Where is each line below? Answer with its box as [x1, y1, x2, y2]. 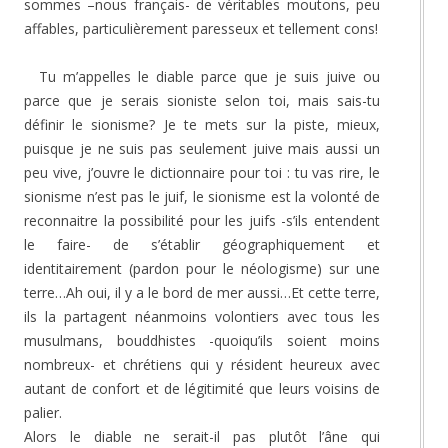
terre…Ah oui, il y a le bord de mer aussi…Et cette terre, [24, 282, 380, 302]
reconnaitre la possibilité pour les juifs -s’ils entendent [24, 210, 380, 230]
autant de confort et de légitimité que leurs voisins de [24, 378, 380, 398]
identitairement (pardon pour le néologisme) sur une [24, 258, 380, 278]
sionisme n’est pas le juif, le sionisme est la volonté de [24, 186, 380, 206]
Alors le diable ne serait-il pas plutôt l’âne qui [24, 426, 380, 446]
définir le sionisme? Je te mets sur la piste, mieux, [24, 114, 380, 134]
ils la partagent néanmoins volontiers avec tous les [24, 306, 380, 326]
